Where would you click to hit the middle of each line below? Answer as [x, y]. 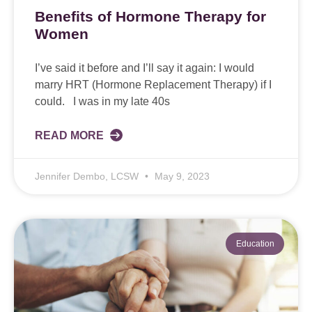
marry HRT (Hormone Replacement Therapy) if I [153, 84]
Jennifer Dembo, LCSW [88, 176]
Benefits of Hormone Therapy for [150, 16]
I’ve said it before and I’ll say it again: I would [145, 68]
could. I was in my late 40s [102, 101]
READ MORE [71, 135]
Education [255, 243]
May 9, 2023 [181, 176]
